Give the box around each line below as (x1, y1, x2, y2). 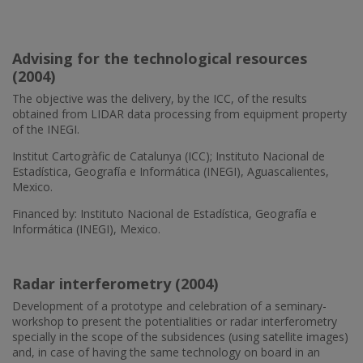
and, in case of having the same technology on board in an (12, 344, 320, 360)
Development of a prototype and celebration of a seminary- (12, 298, 327, 314)
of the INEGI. (12, 122, 79, 137)
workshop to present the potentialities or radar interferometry (12, 314, 337, 329)
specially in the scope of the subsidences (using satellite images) (12, 329, 348, 344)
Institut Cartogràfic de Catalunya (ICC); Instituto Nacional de (12, 148, 325, 164)
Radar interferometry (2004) (12, 274, 218, 293)
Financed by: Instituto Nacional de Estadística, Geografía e (12, 206, 317, 221)
